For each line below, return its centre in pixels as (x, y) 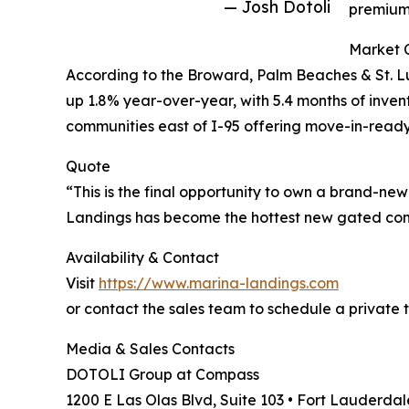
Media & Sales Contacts (150, 348)
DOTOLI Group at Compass (163, 374)
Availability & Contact (142, 257)
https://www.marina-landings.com (219, 283)
